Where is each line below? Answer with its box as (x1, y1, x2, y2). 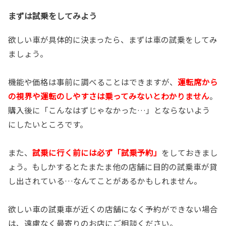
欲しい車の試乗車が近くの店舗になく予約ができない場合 (8, 203, 218, 214)
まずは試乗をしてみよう (8, 9, 97, 22)
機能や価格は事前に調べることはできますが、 (8, 76, 178, 87)
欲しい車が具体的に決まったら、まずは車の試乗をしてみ (8, 33, 217, 45)
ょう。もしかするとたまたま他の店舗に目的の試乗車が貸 (8, 160, 217, 172)
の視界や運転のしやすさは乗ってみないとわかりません (8, 90, 209, 101)
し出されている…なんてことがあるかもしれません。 (8, 175, 202, 186)
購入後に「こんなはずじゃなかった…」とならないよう (8, 104, 210, 116)
